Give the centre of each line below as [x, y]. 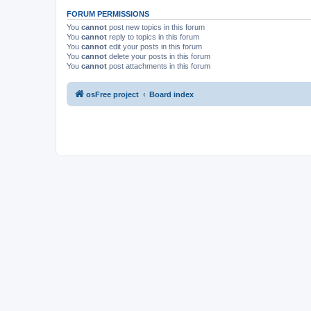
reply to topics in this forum [153, 36]
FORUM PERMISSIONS [108, 14]
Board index [171, 95]
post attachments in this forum [159, 66]
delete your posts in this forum [159, 56]
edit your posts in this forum [154, 46]
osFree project [112, 95]
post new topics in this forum [156, 27]
